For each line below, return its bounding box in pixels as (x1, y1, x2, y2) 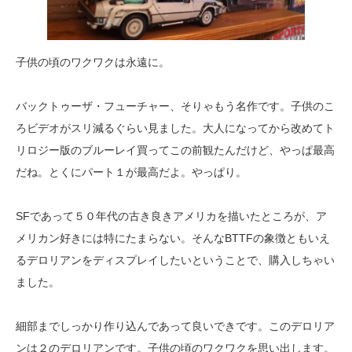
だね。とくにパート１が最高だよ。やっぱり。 (16, 166, 247, 179)
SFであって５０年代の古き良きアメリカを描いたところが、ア (16, 210, 327, 223)
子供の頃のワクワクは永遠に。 (16, 56, 170, 69)
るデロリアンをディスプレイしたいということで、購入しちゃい (16, 254, 335, 267)
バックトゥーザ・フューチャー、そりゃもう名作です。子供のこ (16, 100, 335, 113)
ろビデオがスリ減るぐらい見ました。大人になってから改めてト (16, 122, 335, 135)
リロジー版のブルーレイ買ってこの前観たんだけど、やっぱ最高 (16, 144, 335, 157)
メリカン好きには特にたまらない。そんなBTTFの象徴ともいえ (16, 232, 330, 245)
